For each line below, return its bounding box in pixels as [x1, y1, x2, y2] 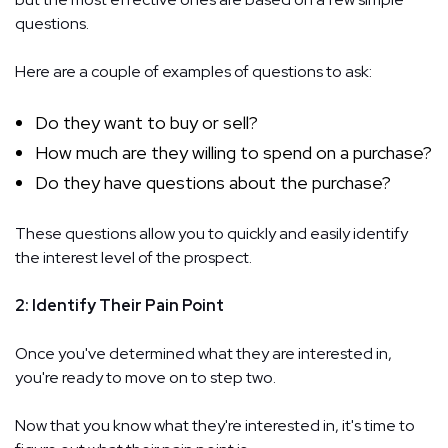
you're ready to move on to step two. [15, 366, 276, 388]
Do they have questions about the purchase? [35, 170, 391, 194]
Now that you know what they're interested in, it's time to [15, 414, 415, 436]
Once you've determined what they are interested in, [15, 342, 392, 364]
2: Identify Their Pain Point [15, 294, 224, 316]
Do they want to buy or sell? [35, 110, 258, 134]
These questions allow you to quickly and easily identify [15, 222, 408, 244]
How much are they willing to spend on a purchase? [35, 140, 432, 164]
